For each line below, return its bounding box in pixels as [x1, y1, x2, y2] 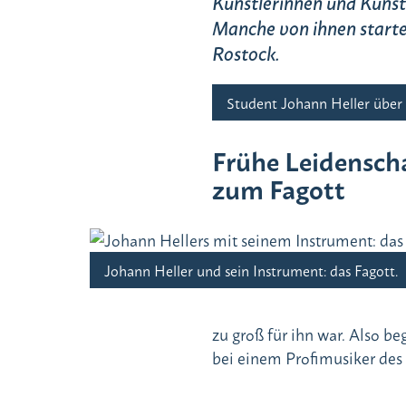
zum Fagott [211, 168, 345, 208]
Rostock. [211, 36, 285, 68]
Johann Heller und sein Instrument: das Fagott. [104, 257, 402, 282]
